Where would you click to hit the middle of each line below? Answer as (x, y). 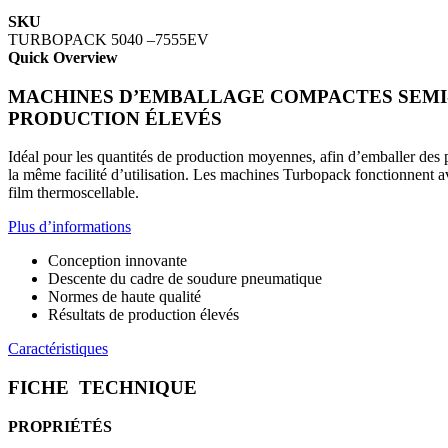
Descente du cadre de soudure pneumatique (185, 279)
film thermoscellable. (73, 193)
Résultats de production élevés (143, 315)
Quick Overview (63, 57)
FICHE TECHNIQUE (102, 388)
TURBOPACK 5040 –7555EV (108, 39)
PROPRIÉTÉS (60, 426)
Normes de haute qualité (124, 297)
